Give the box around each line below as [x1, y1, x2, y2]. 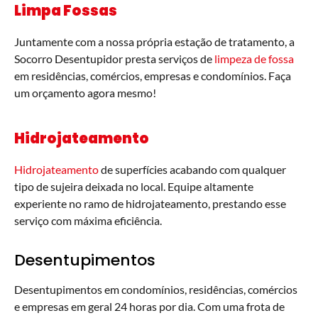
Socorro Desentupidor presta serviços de [14, 52, 214, 66]
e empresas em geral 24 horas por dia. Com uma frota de [14, 300, 285, 314]
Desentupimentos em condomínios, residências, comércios [14, 283, 297, 297]
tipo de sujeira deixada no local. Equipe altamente [14, 180, 253, 194]
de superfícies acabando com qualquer [99, 163, 286, 177]
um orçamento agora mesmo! [14, 86, 156, 100]
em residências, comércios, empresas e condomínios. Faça [14, 69, 291, 83]
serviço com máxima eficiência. [14, 214, 162, 228]
